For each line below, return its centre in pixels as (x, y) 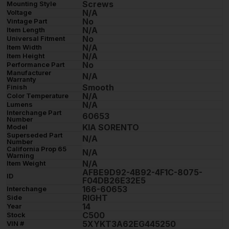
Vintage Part (27, 21)
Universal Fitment (36, 38)
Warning (20, 155)
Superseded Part (35, 135)
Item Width (24, 47)
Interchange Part (34, 112)
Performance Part (36, 64)
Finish (17, 87)
